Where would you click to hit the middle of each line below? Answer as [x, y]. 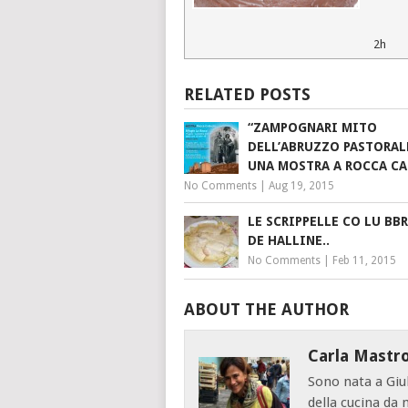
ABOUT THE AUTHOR [266, 309]
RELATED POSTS [247, 94]
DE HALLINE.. [289, 240]
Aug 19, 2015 [301, 186]
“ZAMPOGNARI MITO [312, 127]
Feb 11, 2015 [364, 260]
